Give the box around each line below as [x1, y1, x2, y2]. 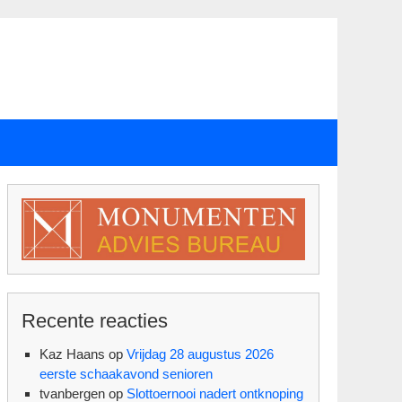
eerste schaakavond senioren [39, 365, 213, 381]
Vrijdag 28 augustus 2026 [127, 345, 274, 362]
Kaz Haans [39, 345, 105, 362]
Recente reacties [22, 309, 168, 332]
